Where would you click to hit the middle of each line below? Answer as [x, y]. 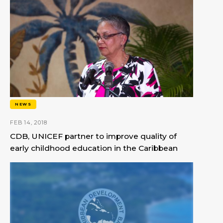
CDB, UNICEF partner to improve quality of [93, 136]
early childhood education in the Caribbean [94, 148]
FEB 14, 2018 [29, 122]
